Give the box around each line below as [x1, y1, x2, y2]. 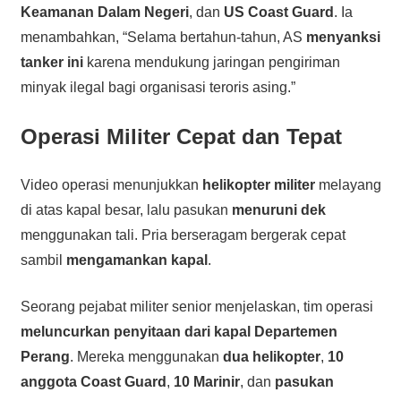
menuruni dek [231, 201, 326, 218]
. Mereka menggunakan [69, 348, 223, 364]
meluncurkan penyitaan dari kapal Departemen [20, 323, 337, 339]
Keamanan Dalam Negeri [20, 4, 189, 20]
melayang [314, 176, 381, 192]
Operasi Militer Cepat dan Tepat [20, 124, 342, 149]
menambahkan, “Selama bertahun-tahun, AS [20, 29, 306, 45]
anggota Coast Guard [20, 373, 166, 389]
